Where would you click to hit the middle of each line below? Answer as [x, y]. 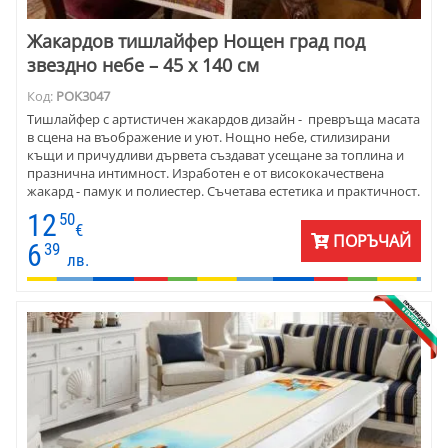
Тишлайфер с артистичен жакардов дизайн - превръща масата [223, 119]
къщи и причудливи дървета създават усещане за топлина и [215, 155]
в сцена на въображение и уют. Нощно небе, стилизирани [208, 137]
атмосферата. [69, 245]
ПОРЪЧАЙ [370, 241]
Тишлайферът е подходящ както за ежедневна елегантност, [213, 209]
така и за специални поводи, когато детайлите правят [193, 227]
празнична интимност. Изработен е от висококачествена [205, 173]
